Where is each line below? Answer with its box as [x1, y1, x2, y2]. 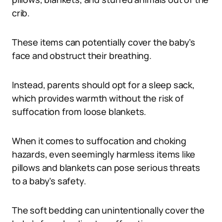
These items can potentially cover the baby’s [12, 36, 196, 48]
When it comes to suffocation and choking [12, 135, 186, 147]
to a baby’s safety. [12, 175, 86, 187]
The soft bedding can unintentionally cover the [12, 204, 205, 216]
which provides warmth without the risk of [12, 92, 184, 104]
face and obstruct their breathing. [12, 50, 152, 61]
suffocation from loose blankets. [12, 106, 147, 117]
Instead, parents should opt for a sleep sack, [12, 79, 195, 91]
